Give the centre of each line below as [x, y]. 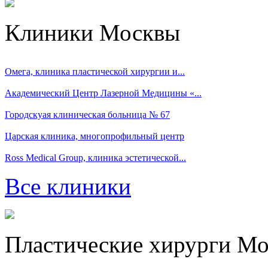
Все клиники [68, 186]
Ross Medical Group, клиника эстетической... [95, 158]
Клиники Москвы [92, 33]
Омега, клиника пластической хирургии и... [95, 71]
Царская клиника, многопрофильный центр [95, 136]
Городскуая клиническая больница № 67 [87, 115]
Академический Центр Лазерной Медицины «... [103, 93]
